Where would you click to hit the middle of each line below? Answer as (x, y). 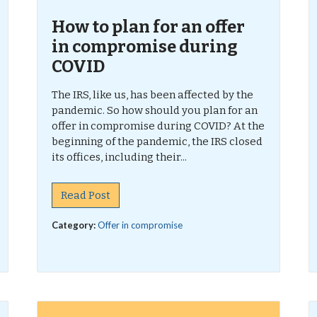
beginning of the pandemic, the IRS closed (157, 142)
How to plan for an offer (149, 27)
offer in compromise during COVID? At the (158, 126)
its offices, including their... (120, 157)
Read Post (86, 195)
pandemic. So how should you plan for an (155, 110)
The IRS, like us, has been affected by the (153, 95)
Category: (75, 225)
